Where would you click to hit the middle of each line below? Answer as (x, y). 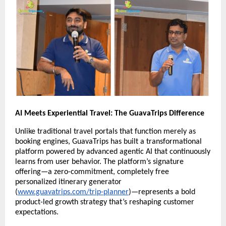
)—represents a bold (162, 192)
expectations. (37, 212)
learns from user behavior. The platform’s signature (99, 162)
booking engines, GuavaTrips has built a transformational (108, 142)
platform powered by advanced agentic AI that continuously (113, 152)
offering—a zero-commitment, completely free (92, 172)
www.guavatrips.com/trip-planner (73, 192)
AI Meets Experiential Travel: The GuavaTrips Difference (110, 113)
